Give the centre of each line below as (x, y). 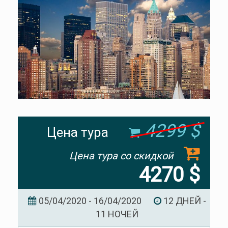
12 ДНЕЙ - (183, 201)
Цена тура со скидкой (121, 156)
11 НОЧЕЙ (117, 214)
